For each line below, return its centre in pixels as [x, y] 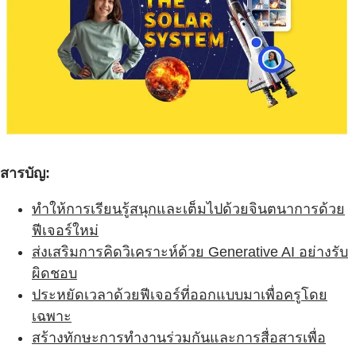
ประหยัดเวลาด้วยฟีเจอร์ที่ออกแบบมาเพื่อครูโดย [180, 294]
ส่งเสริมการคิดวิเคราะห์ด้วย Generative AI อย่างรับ [190, 252]
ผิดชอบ [54, 273]
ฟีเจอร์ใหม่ [65, 230]
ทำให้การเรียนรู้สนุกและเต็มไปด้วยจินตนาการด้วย [188, 209]
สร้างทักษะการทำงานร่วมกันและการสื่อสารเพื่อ [179, 337]
